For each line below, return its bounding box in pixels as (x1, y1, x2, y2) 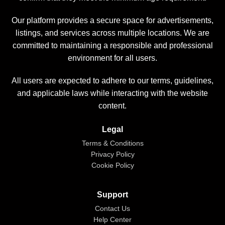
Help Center (93, 215, 132, 224)
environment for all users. (68, 54, 157, 63)
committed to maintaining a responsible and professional (12, 41, 213, 50)
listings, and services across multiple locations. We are (16, 29, 209, 38)
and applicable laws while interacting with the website (17, 89, 208, 98)
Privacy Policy (90, 150, 135, 159)
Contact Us (95, 204, 130, 213)
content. (98, 101, 127, 110)
